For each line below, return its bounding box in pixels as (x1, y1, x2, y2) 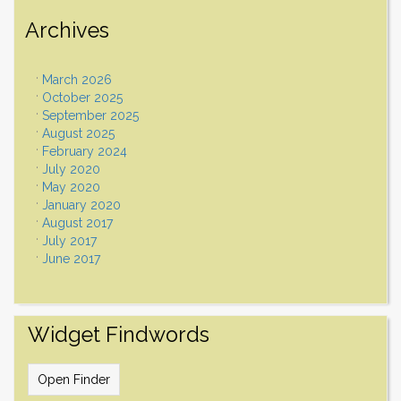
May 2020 (42, 180, 100, 195)
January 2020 (42, 198, 121, 213)
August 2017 (42, 216, 113, 231)
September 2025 (42, 108, 139, 124)
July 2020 (42, 162, 100, 177)
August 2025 (42, 126, 115, 141)
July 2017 (42, 234, 97, 249)
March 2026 (42, 73, 112, 88)
